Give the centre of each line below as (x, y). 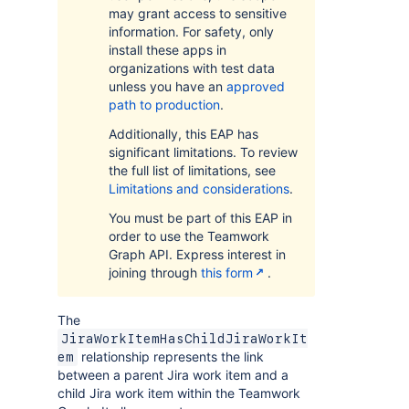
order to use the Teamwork (189, 236)
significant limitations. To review (203, 152)
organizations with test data (192, 68)
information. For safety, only (191, 31)
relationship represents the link (171, 357)
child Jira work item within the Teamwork (179, 393)
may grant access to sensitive (198, 13)
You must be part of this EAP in (200, 218)
